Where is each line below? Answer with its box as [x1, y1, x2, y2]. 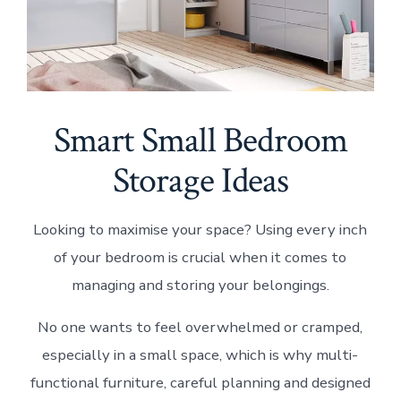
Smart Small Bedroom [53, 117, 348, 165]
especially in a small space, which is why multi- [42, 345, 359, 366]
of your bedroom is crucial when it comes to [54, 247, 347, 269]
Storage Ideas [112, 158, 289, 205]
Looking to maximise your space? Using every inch [33, 219, 368, 241]
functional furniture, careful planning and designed [30, 372, 371, 394]
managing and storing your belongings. [71, 275, 329, 296]
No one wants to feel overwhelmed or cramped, [38, 317, 363, 338]
